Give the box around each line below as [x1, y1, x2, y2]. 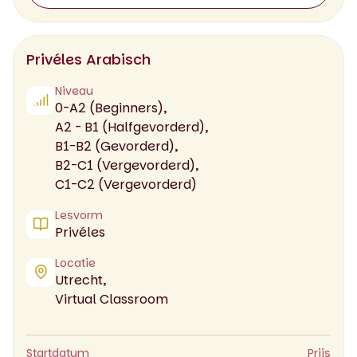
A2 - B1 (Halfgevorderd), [55, 117, 208, 136]
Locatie [55, 254, 96, 271]
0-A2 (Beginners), [55, 98, 167, 117]
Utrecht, [55, 270, 106, 289]
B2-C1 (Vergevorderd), [55, 155, 198, 175]
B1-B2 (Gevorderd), [55, 136, 178, 155]
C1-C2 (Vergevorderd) [55, 175, 197, 194]
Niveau [55, 82, 93, 99]
